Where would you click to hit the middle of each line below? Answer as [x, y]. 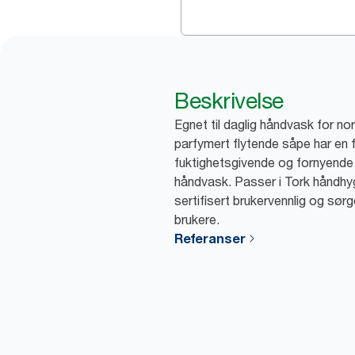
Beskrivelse [229, 101]
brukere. [197, 219]
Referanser [210, 239]
